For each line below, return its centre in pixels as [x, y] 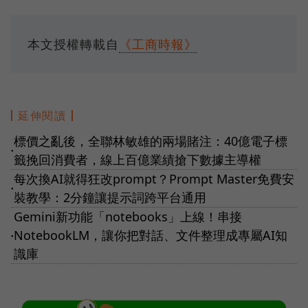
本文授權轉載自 [73, 44]
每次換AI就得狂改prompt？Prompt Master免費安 [154, 178]
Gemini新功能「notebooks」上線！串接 [128, 216]
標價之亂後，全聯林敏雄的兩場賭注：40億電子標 [151, 141]
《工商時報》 [158, 44]
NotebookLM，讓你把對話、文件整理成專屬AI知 [151, 235]
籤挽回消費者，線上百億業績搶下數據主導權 [137, 159]
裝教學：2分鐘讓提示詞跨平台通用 [110, 197]
